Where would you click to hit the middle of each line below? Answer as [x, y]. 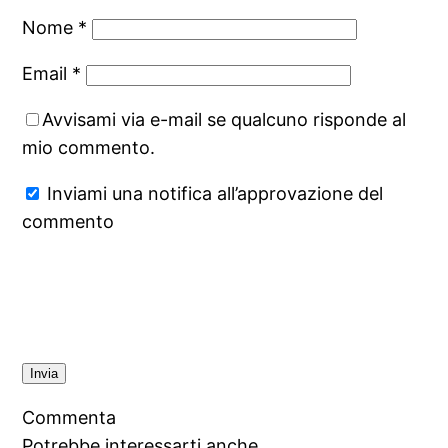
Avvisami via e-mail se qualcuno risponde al [224, 119]
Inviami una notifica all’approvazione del [213, 193]
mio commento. [89, 147]
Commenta [69, 417]
